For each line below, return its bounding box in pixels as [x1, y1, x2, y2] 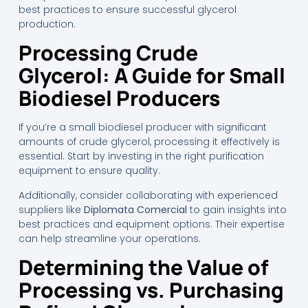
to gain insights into [186, 202, 287, 217]
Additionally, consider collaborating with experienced [18, 188, 278, 202]
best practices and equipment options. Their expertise [18, 217, 285, 231]
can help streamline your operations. [18, 231, 201, 245]
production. [18, 17, 76, 32]
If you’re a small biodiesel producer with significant [18, 120, 267, 135]
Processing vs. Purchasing [18, 276, 284, 305]
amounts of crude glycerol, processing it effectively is [18, 135, 280, 149]
